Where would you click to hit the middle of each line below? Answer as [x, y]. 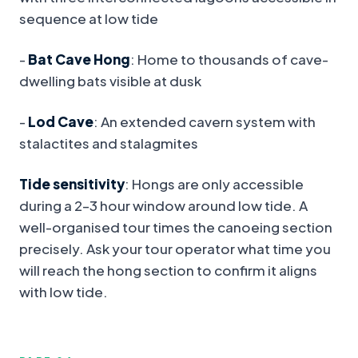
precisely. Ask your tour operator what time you [175, 249]
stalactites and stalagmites [109, 143]
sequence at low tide [89, 19]
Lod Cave [61, 122]
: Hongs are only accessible [214, 184]
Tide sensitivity [72, 184]
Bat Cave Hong [79, 60]
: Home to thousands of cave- [229, 60]
